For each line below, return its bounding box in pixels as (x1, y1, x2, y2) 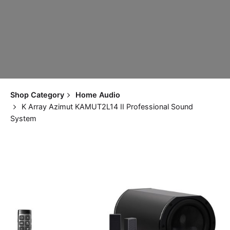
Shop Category (10, 90, 64, 100)
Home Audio (75, 90, 120, 100)
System (10, 114, 36, 123)
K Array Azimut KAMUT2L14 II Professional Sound (21, 102, 193, 111)
